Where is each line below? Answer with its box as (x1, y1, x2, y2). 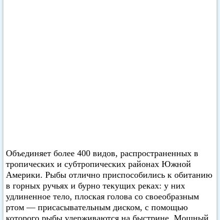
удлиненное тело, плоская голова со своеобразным (6, 192, 199, 201)
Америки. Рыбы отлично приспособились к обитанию (6, 170, 212, 180)
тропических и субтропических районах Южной (6, 159, 191, 169)
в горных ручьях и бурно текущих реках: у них (6, 181, 185, 191)
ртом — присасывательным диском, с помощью (6, 202, 188, 212)
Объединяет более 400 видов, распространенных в (6, 148, 198, 158)
